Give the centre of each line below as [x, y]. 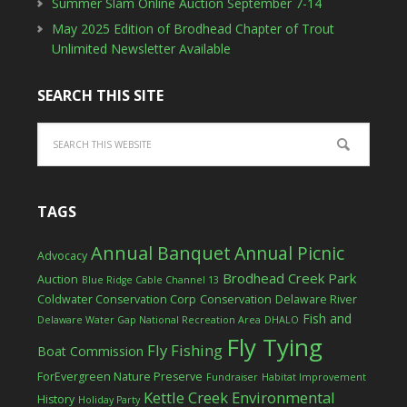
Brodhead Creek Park [289, 278]
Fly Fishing [184, 350]
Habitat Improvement [313, 377]
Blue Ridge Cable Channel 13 [150, 280]
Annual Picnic [289, 253]
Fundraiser [232, 377]
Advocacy [62, 256]
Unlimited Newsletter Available [141, 49]
